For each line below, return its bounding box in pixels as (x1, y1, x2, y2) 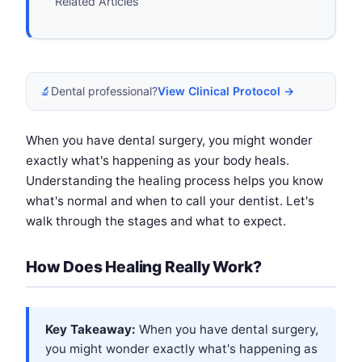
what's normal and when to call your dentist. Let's (26, 192, 314, 208)
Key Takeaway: (45, 321, 136, 337)
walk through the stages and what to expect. (26, 213, 286, 229)
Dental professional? (51, 83, 158, 98)
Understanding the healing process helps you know (26, 172, 323, 188)
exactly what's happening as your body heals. (26, 152, 289, 168)
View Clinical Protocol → (158, 83, 294, 98)
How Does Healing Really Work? (26, 256, 262, 276)
